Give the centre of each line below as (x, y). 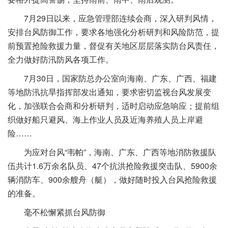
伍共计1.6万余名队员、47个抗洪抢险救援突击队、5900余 (112, 166)
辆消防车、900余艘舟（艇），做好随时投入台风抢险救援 (112, 180)
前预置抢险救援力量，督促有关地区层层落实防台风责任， (113, 46)
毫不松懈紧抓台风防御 (65, 212)
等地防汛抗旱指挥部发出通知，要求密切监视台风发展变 (109, 92)
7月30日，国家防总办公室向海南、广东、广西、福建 (120, 78)
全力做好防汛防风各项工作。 (61, 60)
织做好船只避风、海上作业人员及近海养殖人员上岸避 (105, 120)
